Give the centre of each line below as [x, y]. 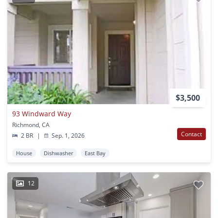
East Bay [95, 153]
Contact [191, 134]
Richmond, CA [31, 125]
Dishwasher [58, 153]
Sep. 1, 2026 [68, 136]
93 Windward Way [42, 114]
